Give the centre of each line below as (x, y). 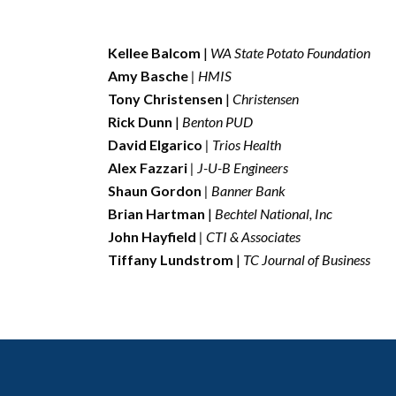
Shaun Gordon (155, 190)
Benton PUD (216, 121)
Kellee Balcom (156, 52)
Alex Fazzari (148, 167)
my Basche (154, 75)
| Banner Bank (244, 190)
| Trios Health (242, 144)
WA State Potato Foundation (289, 52)
